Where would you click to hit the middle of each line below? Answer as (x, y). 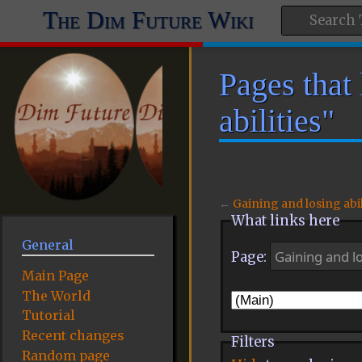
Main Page (55, 275)
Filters (253, 343)
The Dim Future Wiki (148, 20)
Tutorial (48, 316)
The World (56, 295)
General (47, 245)
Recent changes (72, 336)
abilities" (276, 120)
